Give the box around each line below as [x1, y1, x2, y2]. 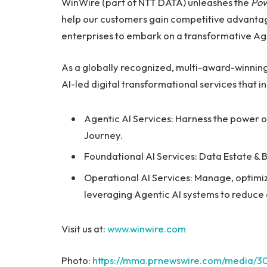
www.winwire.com [107, 222, 186, 235]
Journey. [84, 129, 123, 142]
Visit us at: [61, 222, 107, 235]
